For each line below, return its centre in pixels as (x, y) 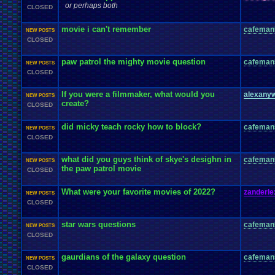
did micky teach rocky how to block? (131, 127)
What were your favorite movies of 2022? (138, 192)
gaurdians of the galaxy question (124, 257)
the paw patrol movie (101, 168)
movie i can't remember (106, 29)
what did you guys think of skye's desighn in (146, 159)
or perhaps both (91, 6)
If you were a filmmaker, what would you (138, 94)
